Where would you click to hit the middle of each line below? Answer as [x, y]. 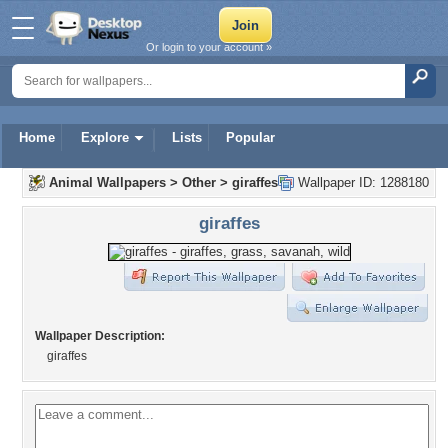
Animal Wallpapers [107, 182]
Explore [105, 137]
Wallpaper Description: [100, 336]
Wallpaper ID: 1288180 [361, 182]
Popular [250, 137]
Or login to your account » [209, 47]
